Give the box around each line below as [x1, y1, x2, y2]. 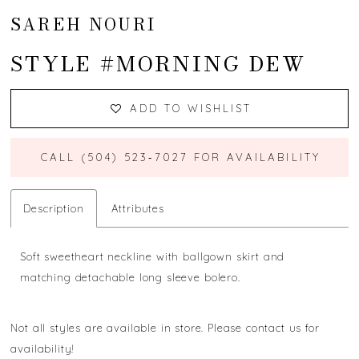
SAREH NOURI [10, 11, 157, 37]
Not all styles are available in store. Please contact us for [10, 321, 320, 335]
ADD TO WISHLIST [129, 102, 252, 115]
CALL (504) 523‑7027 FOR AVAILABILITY [40, 151, 321, 164]
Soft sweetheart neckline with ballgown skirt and [20, 249, 285, 263]
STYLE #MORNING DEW [10, 46, 306, 80]
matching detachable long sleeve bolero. [20, 270, 240, 284]
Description [23, 201, 84, 215]
